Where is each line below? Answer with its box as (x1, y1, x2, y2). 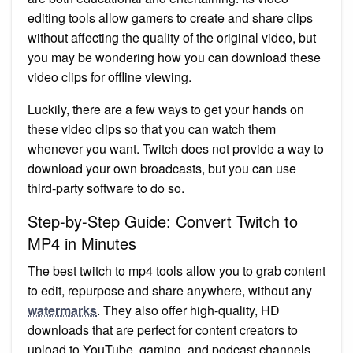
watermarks (28, 300, 97, 319)
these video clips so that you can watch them (28, 119, 276, 138)
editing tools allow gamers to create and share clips (28, 8, 313, 27)
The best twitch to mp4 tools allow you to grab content (28, 261, 325, 280)
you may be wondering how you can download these (28, 47, 321, 66)
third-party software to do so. (28, 178, 184, 197)
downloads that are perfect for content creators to (28, 320, 298, 339)
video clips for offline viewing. (28, 67, 191, 86)
